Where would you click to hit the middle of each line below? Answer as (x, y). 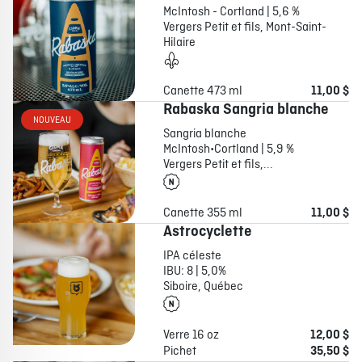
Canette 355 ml (202, 214)
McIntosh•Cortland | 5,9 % (228, 150)
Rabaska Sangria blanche (246, 110)
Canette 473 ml (202, 92)
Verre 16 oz (191, 336)
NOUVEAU (52, 121)
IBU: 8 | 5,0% (194, 272)
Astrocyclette (207, 232)
